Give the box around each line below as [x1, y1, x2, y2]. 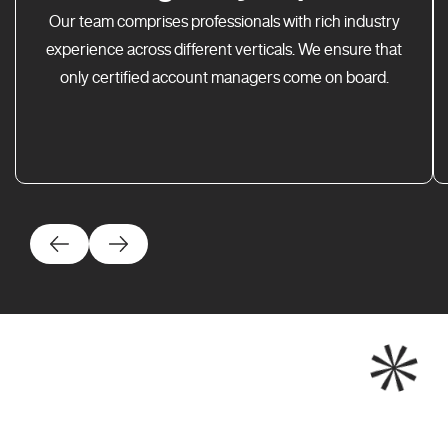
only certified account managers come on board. [59, 69, 389, 86]
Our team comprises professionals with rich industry [48, 13, 400, 30]
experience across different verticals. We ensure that [46, 41, 402, 58]
